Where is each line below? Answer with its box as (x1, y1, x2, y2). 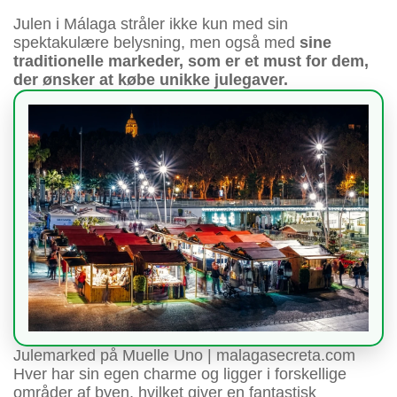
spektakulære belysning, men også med (13, 33, 295, 51)
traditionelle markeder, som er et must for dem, (13, 51, 369, 70)
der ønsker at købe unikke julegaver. (13, 70, 288, 89)
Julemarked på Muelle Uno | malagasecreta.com (13, 346, 355, 364)
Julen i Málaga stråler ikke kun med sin (13, 14, 288, 33)
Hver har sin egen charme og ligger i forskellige (13, 364, 346, 383)
